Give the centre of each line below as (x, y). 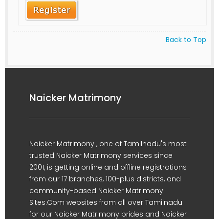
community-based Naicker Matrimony (96, 190)
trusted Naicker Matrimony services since (101, 155)
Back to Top (186, 39)
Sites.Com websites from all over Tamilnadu (106, 202)
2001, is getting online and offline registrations (108, 167)
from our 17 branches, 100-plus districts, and (105, 179)
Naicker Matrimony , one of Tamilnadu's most (108, 143)
